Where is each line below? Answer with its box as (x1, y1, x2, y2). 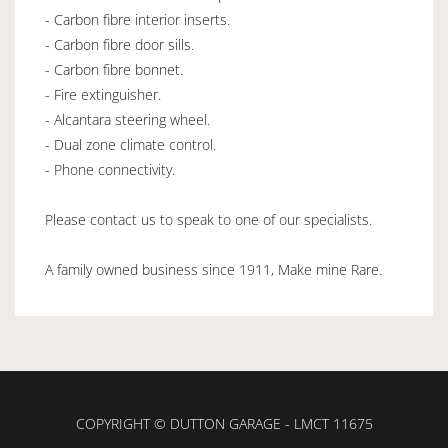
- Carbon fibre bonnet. (45, 60, 183, 80)
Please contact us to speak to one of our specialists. (45, 210, 372, 230)
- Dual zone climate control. (45, 135, 216, 155)
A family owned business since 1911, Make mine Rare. (45, 260, 382, 280)
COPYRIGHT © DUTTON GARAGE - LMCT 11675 (75, 414, 373, 434)
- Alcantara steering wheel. (45, 110, 210, 130)
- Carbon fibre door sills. (45, 35, 194, 55)
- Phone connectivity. (45, 160, 175, 180)
